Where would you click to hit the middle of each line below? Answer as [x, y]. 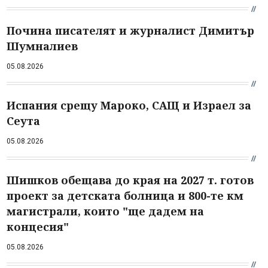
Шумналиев [42, 46]
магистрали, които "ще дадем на [105, 211]
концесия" [38, 226]
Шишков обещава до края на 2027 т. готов [130, 180]
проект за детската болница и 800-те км [125, 195]
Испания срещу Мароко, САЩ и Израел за [129, 105]
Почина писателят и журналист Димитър [130, 30]
